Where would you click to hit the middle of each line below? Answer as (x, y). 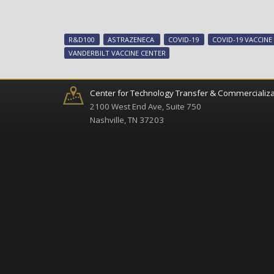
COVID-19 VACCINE (242, 39)
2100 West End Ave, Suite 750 (146, 107)
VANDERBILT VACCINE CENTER (117, 53)
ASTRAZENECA (131, 39)
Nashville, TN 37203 (127, 120)
